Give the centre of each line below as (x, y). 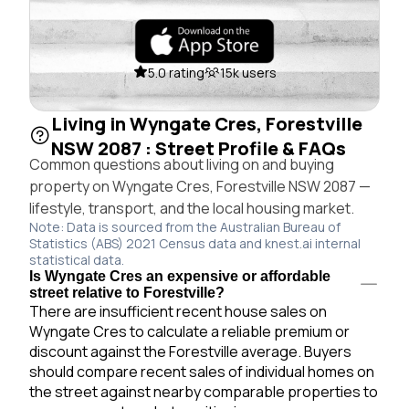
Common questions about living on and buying (182, 164)
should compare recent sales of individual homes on (202, 371)
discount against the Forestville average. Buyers (190, 351)
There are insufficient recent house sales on (178, 311)
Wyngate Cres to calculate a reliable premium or (189, 331)
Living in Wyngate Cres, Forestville (207, 123)
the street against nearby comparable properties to (204, 391)
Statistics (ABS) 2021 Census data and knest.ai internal (195, 243)
